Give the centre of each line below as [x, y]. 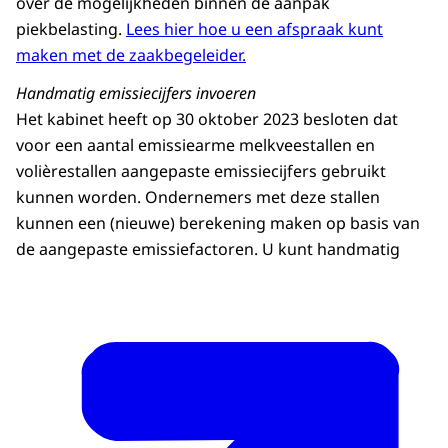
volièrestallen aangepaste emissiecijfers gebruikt [201, 171]
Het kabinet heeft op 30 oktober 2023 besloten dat [207, 119]
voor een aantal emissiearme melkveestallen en [195, 145]
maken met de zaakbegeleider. [131, 55]
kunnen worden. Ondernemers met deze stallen [198, 197]
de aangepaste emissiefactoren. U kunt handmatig [208, 249]
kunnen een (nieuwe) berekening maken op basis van [218, 223]
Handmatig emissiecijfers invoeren [136, 93]
